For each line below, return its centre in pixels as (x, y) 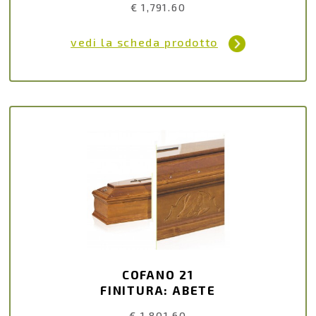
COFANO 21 (158, 274)
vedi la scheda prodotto (144, 42)
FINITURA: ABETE (158, 290)
